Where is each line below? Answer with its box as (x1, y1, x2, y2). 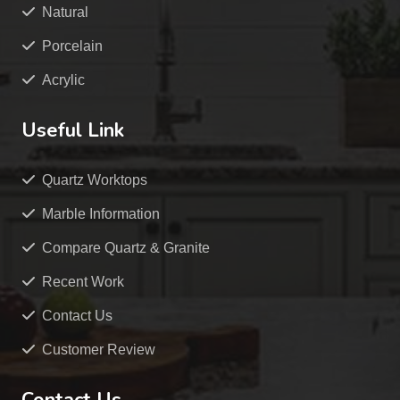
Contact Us (42, 308, 112, 323)
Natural (42, 4, 88, 20)
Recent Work (42, 274, 124, 289)
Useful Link (21, 117, 124, 144)
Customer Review (42, 342, 155, 357)
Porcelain (42, 38, 103, 54)
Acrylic (42, 72, 85, 87)
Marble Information (42, 206, 160, 221)
